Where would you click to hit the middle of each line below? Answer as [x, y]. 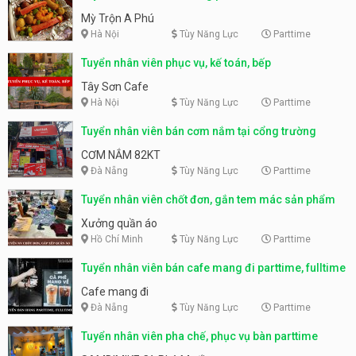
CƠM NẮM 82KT [121, 155]
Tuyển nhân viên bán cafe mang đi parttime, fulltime [213, 267]
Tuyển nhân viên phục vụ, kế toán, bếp [176, 62]
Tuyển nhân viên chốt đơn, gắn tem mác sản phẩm [208, 199]
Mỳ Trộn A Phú [118, 18]
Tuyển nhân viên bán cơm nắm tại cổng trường [199, 131]
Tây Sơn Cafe [115, 86]
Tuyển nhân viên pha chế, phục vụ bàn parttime [199, 336]
